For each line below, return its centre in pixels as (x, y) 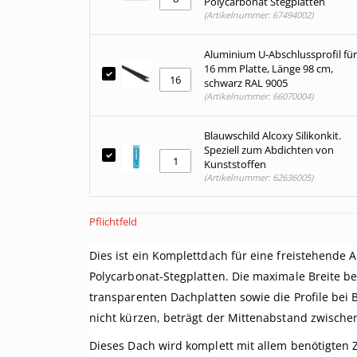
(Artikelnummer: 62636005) (259, 177)
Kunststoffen (235, 164)
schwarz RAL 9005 (246, 83)
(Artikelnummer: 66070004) (259, 96)
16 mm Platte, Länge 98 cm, (269, 69)
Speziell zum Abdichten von (269, 150)
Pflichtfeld (113, 221)
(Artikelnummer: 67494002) (259, 15)
